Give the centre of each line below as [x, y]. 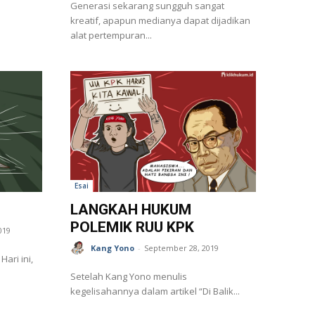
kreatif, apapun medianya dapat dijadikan [160, 21]
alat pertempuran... [111, 36]
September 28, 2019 [181, 248]
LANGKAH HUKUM [131, 209]
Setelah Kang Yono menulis [129, 276]
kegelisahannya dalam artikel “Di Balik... [155, 291]
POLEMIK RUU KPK [132, 227]
